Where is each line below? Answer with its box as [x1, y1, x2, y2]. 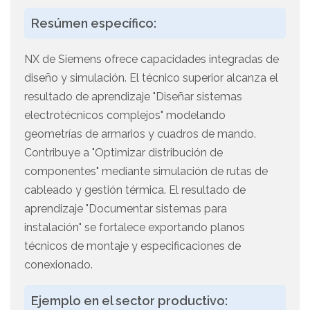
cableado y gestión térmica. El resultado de [24, 183, 246, 197]
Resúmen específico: [31, 16, 156, 31]
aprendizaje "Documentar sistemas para [24, 202, 227, 216]
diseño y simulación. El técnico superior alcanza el [24, 71, 278, 85]
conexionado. [24, 258, 93, 272]
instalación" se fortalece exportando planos [24, 221, 245, 235]
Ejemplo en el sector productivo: [31, 293, 228, 309]
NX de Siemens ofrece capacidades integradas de [24, 53, 279, 66]
